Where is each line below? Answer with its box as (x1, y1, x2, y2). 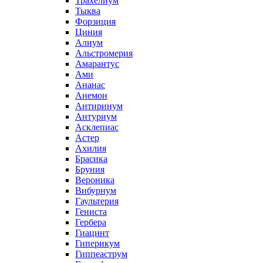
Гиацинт (75, 227, 109, 238)
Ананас (75, 79, 105, 90)
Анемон (75, 90, 107, 100)
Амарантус (75, 58, 119, 69)
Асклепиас (75, 122, 119, 132)
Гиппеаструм (75, 248, 127, 259)
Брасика (75, 153, 107, 164)
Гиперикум (75, 238, 120, 248)
